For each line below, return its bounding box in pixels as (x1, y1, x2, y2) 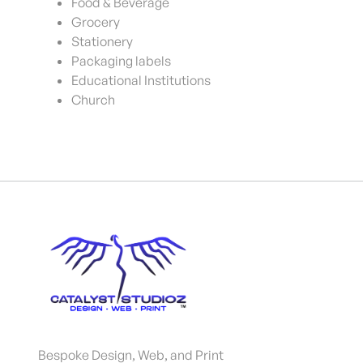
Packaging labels (71, 52, 171, 69)
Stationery (71, 32, 133, 49)
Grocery (71, 13, 120, 30)
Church (71, 91, 115, 108)
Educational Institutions (71, 71, 211, 88)
